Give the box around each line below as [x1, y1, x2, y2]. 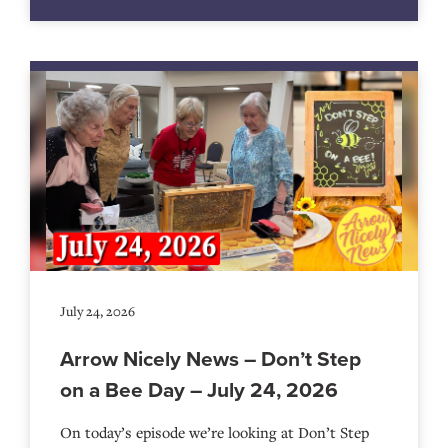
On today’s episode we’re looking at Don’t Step [60, 421, 369, 442]
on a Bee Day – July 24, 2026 [60, 373, 338, 405]
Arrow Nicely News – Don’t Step [60, 342, 361, 374]
